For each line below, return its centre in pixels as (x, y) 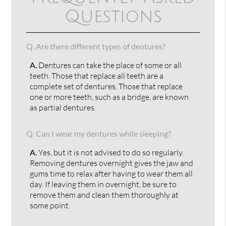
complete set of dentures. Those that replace (106, 86)
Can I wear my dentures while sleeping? (103, 133)
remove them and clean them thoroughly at (104, 194)
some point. (50, 205)
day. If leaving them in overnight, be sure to (103, 184)
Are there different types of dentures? (100, 46)
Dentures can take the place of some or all (109, 65)
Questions (113, 16)
